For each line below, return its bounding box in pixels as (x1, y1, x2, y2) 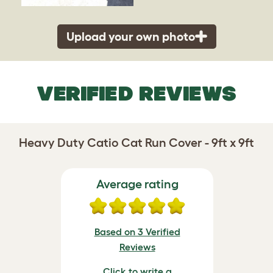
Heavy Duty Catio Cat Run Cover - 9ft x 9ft (19, 135, 254, 149)
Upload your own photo (66, 29, 195, 43)
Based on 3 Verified (94, 225, 180, 237)
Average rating (96, 177, 179, 191)
